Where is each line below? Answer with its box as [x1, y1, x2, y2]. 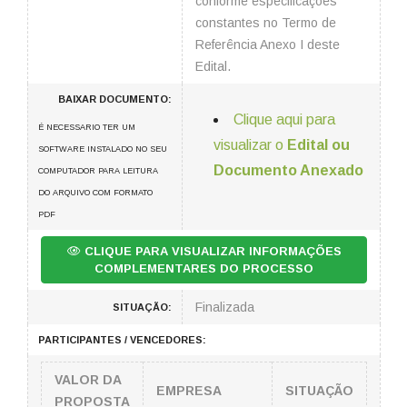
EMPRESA [156, 383, 222, 398]
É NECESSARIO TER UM [38, 123, 135, 132]
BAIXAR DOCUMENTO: [58, 94, 172, 104]
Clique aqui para [233, 112, 335, 127]
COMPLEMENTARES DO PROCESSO [94, 262, 313, 275]
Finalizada [195, 300, 254, 314]
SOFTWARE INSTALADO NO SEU [38, 144, 167, 154]
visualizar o [213, 137, 287, 153]
